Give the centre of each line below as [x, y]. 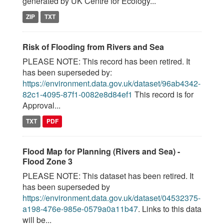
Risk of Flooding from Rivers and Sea [93, 47]
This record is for [163, 94]
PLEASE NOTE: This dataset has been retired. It [108, 176]
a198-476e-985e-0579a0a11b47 [80, 209]
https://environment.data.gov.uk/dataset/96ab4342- [111, 83]
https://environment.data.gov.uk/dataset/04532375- [111, 198]
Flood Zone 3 [47, 161]
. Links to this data [170, 209]
